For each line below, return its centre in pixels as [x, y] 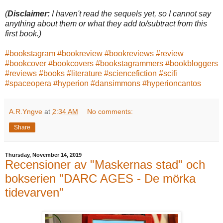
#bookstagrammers [129, 63]
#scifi [168, 73]
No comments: [110, 111]
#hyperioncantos [172, 83]
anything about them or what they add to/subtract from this [106, 23]
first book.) [23, 33]
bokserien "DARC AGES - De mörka [100, 178]
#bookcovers [71, 63]
